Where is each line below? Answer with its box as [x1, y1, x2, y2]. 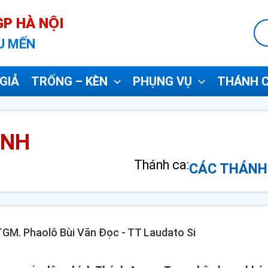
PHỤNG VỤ [133, 74, 192, 89]
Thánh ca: [134, 157, 189, 172]
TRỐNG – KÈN [31, 74, 108, 89]
